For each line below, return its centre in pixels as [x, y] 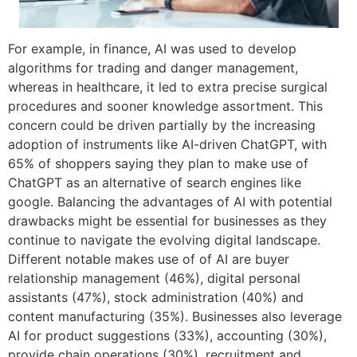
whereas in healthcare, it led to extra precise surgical [168, 87]
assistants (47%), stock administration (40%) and [156, 298]
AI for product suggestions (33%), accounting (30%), [167, 336]
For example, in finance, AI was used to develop [152, 49]
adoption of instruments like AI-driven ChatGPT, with [167, 145]
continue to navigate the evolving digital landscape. [164, 240]
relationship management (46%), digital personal [154, 279]
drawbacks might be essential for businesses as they [167, 221]
